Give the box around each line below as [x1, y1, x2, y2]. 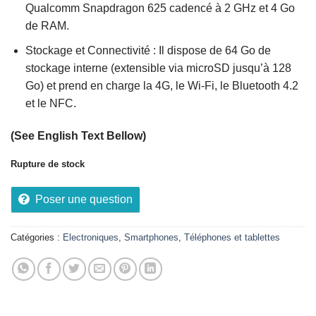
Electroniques [63, 232, 119, 243]
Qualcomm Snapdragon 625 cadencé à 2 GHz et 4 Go [25, 2, 295, 15]
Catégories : [11, 232, 63, 243]
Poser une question [35, 193, 133, 206]
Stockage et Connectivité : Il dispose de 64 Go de [25, 44, 271, 56]
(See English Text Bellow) [11, 129, 146, 142]
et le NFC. [25, 97, 79, 109]
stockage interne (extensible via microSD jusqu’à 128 [25, 61, 291, 74]
